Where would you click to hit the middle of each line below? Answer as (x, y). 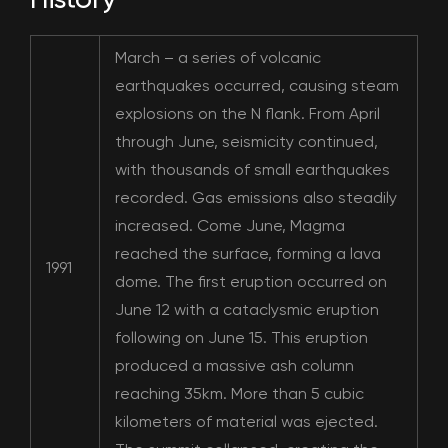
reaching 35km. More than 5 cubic (239, 393)
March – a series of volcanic (218, 57)
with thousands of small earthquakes (252, 169)
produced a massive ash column (234, 365)
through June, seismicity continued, (246, 141)
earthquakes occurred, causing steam (257, 85)
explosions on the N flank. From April (247, 113)
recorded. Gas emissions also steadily (256, 197)
